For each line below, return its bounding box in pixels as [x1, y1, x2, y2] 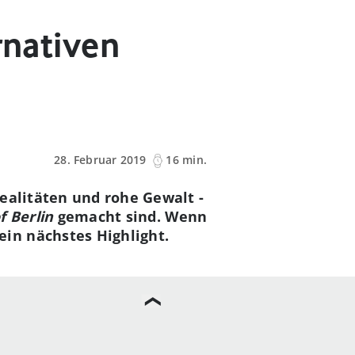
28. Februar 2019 [54, 152, 147, 168]
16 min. [166, 152, 207, 168]
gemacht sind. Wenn [53, 207, 208, 226]
